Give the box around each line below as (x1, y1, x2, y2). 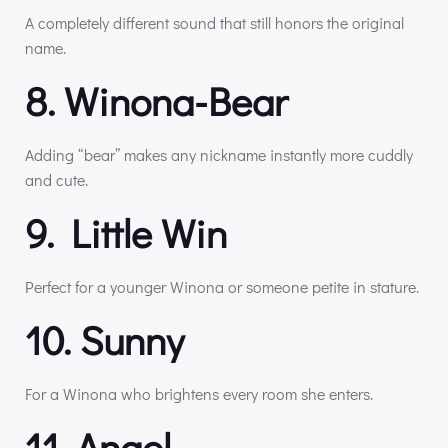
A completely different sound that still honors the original (25, 11, 404, 33)
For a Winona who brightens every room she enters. (25, 382, 373, 404)
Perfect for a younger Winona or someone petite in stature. (25, 275, 419, 297)
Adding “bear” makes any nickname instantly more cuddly (25, 143, 413, 165)
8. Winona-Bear (25, 73, 288, 127)
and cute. (25, 168, 88, 190)
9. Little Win (25, 205, 227, 259)
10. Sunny (25, 312, 184, 366)
